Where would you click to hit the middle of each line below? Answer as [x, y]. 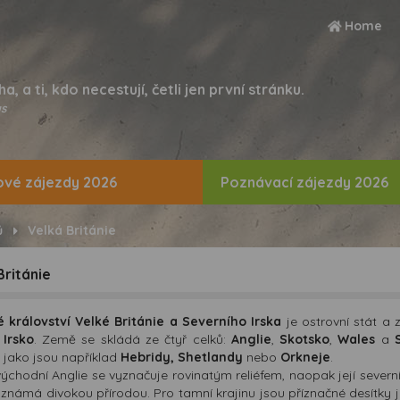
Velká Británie [71, 230]
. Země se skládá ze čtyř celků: [132, 339]
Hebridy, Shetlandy [181, 357]
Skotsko [305, 339]
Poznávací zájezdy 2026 [305, 182]
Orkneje [305, 357]
